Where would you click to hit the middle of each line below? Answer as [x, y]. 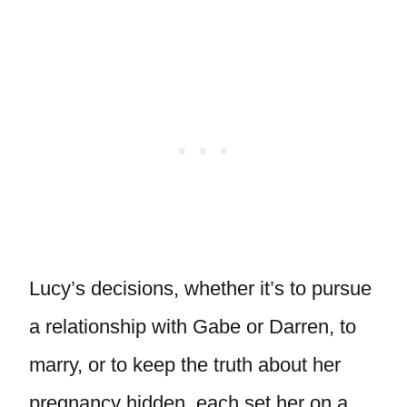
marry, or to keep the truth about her [185, 365]
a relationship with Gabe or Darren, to [193, 327]
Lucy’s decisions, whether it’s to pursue [200, 288]
